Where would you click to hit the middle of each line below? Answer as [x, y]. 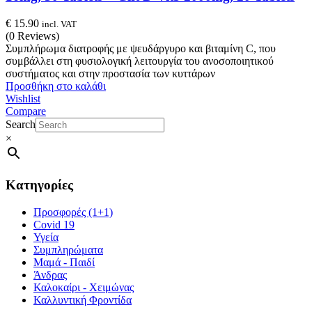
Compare [26, 111]
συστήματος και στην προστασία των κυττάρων [110, 74]
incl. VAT [59, 24]
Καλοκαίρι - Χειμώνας [84, 287]
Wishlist [23, 99]
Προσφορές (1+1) [73, 212]
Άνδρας [50, 274]
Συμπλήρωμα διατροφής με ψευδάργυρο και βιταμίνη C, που [141, 49]
